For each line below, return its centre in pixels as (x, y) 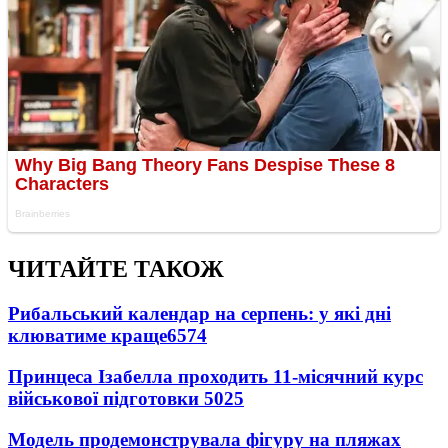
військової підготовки (106, 398)
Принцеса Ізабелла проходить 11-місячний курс (215, 376)
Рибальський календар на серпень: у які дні (199, 314)
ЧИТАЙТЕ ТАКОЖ (116, 269)
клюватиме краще (87, 336)
